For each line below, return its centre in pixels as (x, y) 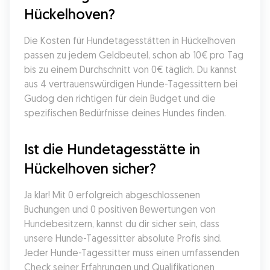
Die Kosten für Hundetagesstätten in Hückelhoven (130, 40)
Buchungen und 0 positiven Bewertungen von (120, 209)
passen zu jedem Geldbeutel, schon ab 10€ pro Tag (134, 55)
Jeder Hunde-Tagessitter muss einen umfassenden (132, 253)
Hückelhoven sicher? (90, 168)
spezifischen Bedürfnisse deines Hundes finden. (125, 113)
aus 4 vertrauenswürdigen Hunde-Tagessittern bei (131, 84)
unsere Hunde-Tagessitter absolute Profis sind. (123, 238)
